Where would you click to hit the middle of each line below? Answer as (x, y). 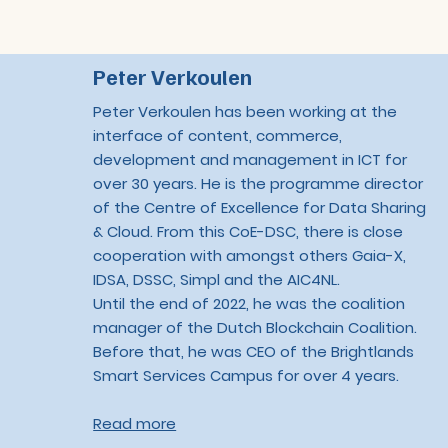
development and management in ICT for (250, 159)
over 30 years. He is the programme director (258, 183)
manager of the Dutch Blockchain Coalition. (255, 327)
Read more (135, 423)
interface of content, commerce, (218, 135)
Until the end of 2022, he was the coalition (249, 303)
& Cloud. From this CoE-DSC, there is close (248, 231)
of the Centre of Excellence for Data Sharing (260, 207)
